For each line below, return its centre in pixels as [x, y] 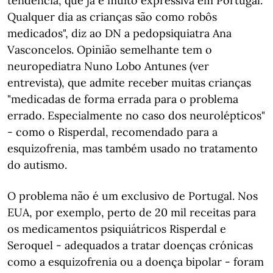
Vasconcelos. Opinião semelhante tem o [110, 50]
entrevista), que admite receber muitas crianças [129, 83]
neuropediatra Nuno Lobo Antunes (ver [108, 66]
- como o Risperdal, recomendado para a [112, 132]
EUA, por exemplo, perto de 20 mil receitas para [132, 212]
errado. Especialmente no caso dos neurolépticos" [136, 115]
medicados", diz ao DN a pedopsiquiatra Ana [119, 33]
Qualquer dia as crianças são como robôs [112, 17]
